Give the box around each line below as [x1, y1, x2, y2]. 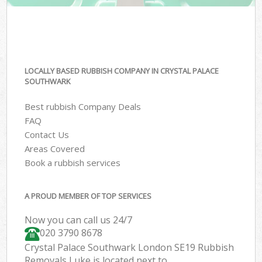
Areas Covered [25, 142, 85, 154]
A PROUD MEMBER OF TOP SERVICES [25, 191, 152, 202]
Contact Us [25, 128, 70, 140]
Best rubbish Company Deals [25, 100, 142, 112]
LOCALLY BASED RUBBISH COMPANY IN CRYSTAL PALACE [25, 65, 219, 77]
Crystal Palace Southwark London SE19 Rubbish [25, 241, 235, 254]
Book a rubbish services [25, 156, 121, 168]
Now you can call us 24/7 [25, 213, 133, 227]
